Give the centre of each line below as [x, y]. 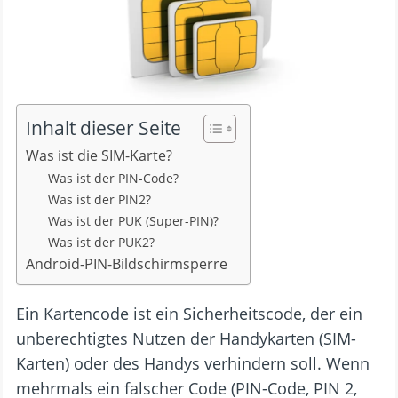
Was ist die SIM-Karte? [99, 156]
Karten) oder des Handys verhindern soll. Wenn [193, 363]
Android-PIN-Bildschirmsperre [127, 264]
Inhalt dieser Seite [103, 128]
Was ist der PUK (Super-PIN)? [134, 221]
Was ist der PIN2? [100, 200]
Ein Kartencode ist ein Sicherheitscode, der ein [189, 313]
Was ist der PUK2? [102, 243]
